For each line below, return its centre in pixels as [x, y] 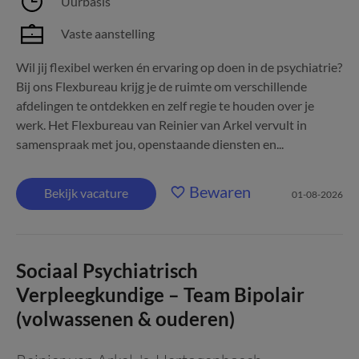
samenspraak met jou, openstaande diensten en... [150, 144]
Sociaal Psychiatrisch [107, 270]
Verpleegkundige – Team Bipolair [160, 294]
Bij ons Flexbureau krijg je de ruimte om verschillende [161, 86]
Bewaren [220, 192]
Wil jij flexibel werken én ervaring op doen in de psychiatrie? [179, 67]
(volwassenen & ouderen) [125, 319]
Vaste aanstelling [108, 33]
